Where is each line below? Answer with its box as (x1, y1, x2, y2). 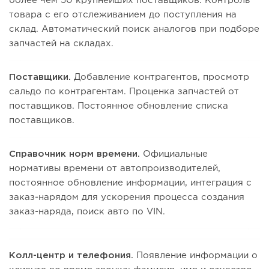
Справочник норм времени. (9, 150, 140, 159)
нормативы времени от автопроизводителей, (9, 165, 220, 173)
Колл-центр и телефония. (9, 252, 136, 260)
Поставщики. (9, 73, 71, 82)
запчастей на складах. (9, 40, 113, 48)
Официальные (140, 150, 208, 159)
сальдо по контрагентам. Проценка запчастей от (9, 88, 239, 96)
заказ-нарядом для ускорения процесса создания (9, 193, 244, 202)
